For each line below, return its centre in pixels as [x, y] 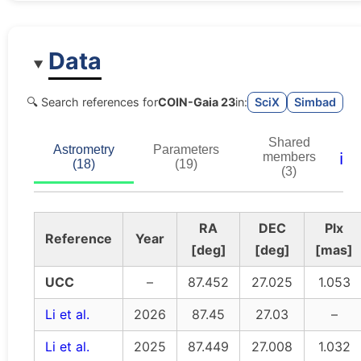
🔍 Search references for [92, 102]
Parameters [186, 150]
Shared [289, 143]
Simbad [315, 102]
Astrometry [84, 150]
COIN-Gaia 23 [197, 102]
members [289, 157]
